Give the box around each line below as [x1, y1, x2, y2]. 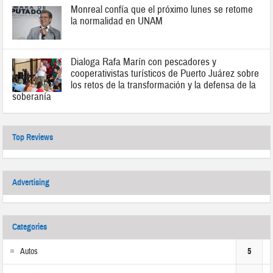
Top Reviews [12, 132, 54, 143]
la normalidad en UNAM [71, 15, 163, 28]
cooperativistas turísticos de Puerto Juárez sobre [71, 67, 260, 80]
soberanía [12, 90, 52, 104]
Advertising [12, 177, 50, 188]
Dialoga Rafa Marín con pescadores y [71, 55, 217, 69]
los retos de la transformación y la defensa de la [71, 79, 257, 92]
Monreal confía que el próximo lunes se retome [71, 3, 253, 16]
